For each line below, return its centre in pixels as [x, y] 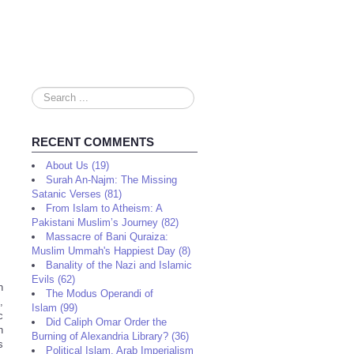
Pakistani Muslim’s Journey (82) [105, 222]
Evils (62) [53, 279]
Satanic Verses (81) [77, 194]
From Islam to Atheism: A [104, 208]
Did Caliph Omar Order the [106, 322]
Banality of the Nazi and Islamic [119, 265]
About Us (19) [77, 166]
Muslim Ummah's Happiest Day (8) [111, 251]
